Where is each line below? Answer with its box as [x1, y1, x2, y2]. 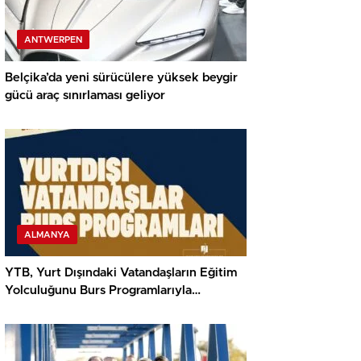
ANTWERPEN [24, 35, 82, 45]
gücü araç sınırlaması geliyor [5, 89, 165, 102]
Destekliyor [5, 302, 71, 315]
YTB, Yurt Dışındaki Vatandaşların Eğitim [5, 267, 237, 280]
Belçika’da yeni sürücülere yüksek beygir [5, 72, 238, 85]
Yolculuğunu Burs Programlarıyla [5, 284, 192, 297]
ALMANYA [24, 230, 70, 240]
